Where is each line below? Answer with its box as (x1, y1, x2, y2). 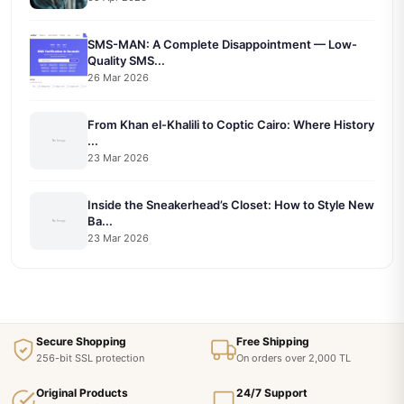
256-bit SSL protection (36, 352, 144, 365)
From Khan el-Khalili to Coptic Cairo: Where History (87, 116, 374, 132)
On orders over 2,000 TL (236, 352, 351, 365)
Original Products (36, 386, 128, 400)
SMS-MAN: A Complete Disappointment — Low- (87, 36, 357, 51)
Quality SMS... (87, 52, 165, 68)
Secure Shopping (36, 335, 126, 349)
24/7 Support (236, 386, 308, 400)
